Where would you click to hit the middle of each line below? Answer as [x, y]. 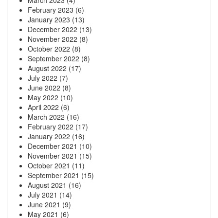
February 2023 [51, 9]
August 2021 [47, 185]
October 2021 [49, 165]
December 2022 [53, 29]
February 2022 [51, 126]
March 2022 [46, 117]
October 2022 [49, 48]
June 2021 [44, 204]
